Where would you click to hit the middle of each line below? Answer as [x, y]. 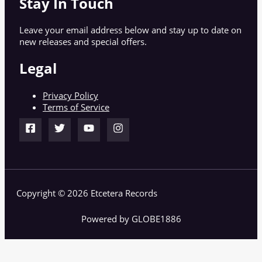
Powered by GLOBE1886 [131, 219]
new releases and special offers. [83, 42]
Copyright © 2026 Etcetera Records [87, 193]
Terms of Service [76, 107]
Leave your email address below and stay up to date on [130, 30]
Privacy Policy [70, 95]
